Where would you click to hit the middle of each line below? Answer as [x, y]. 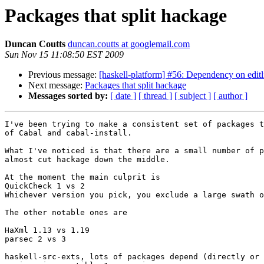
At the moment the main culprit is [82, 177]
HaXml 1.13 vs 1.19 [47, 230]
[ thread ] [155, 96]
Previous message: [64, 75]
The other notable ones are [66, 213]
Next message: [57, 85]
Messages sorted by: [68, 96]
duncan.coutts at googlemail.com [129, 44]
